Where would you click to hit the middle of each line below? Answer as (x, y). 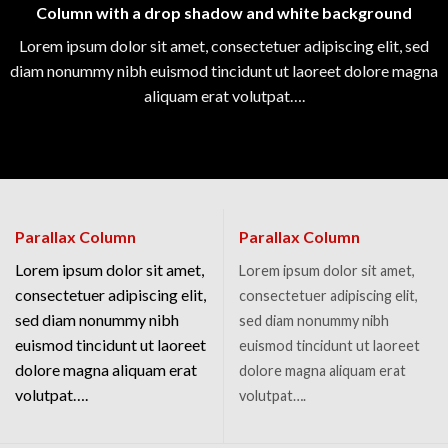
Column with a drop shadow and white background (224, 13)
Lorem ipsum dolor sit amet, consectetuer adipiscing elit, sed (224, 46)
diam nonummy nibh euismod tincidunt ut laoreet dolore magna (224, 71)
